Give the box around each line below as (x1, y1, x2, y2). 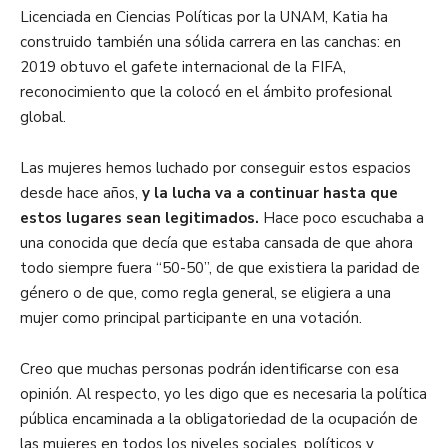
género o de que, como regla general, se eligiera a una (20, 283, 391, 303)
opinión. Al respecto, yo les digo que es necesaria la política (20, 384, 427, 404)
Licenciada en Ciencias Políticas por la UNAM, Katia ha (20, 7, 388, 27)
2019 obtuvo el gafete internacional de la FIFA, (20, 57, 346, 77)
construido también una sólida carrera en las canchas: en (20, 32, 401, 52)
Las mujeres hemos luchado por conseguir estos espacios (20, 158, 411, 178)
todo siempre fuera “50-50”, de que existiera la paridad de (20, 258, 420, 278)
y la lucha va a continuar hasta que (142, 183, 398, 203)
